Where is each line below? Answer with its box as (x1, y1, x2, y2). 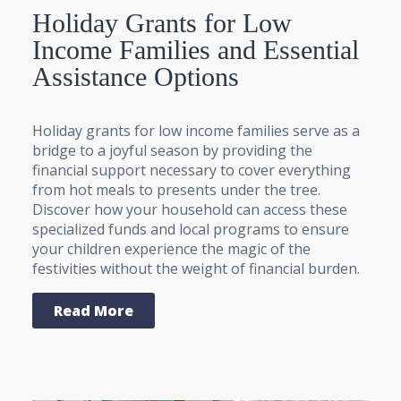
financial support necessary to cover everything (32, 159, 351, 180)
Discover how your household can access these (32, 199, 347, 219)
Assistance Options (32, 61, 239, 91)
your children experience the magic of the (32, 238, 311, 259)
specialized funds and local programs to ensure (32, 218, 349, 239)
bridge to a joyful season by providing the (32, 140, 312, 160)
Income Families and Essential (32, 34, 359, 64)
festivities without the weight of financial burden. (32, 258, 360, 278)
